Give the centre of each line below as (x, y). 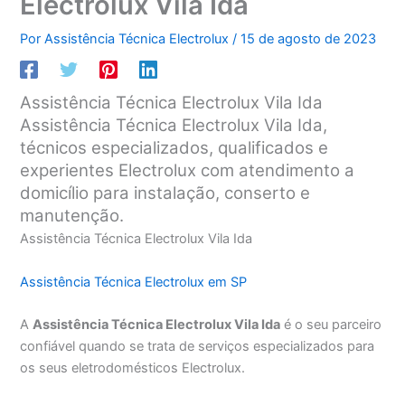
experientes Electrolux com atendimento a (188, 171)
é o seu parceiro (331, 325)
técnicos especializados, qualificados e (174, 148)
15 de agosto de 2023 (309, 38)
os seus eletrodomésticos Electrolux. (133, 368)
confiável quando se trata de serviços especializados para (198, 347)
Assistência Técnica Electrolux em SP (134, 282)
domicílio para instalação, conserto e (165, 193)
